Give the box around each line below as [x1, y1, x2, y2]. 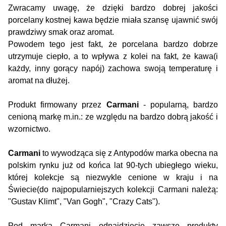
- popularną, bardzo [138, 100, 218, 109]
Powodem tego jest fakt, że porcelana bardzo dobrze [8, 40, 218, 49]
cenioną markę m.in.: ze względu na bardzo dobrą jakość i [8, 112, 218, 122]
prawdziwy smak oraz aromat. [8, 28, 114, 37]
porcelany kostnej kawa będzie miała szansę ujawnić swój [8, 16, 218, 25]
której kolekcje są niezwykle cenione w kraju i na [8, 173, 218, 182]
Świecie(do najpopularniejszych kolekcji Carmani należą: [8, 185, 218, 194]
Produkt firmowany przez [8, 100, 106, 109]
